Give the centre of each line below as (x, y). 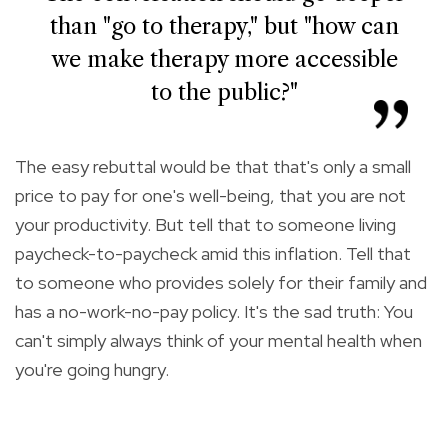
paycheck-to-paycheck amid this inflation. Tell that (213, 253)
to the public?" (224, 92)
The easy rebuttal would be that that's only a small (213, 166)
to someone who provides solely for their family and (221, 282)
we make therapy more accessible (224, 59)
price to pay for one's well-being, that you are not (210, 195)
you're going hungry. (92, 369)
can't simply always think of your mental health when (218, 340)
